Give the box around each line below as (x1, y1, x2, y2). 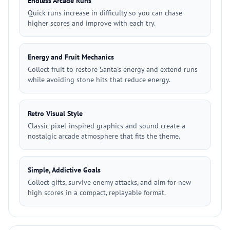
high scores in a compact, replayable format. (28, 188, 166, 197)
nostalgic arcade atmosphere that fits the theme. (28, 131, 180, 141)
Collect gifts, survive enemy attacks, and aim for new (28, 178, 191, 187)
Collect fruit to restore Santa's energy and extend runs (28, 65, 198, 74)
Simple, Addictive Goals (28, 165, 101, 175)
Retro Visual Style (28, 109, 83, 118)
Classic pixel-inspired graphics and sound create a (28, 121, 185, 130)
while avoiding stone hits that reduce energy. (28, 75, 170, 84)
